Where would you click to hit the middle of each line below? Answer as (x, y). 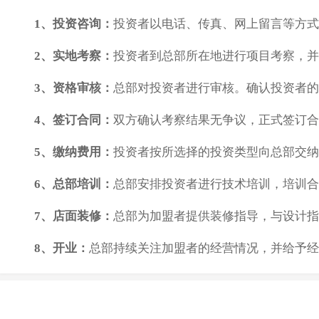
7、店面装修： (73, 216)
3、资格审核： (73, 88)
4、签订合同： (73, 120)
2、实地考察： (73, 56)
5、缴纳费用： (73, 152)
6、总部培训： (73, 184)
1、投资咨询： (73, 24)
